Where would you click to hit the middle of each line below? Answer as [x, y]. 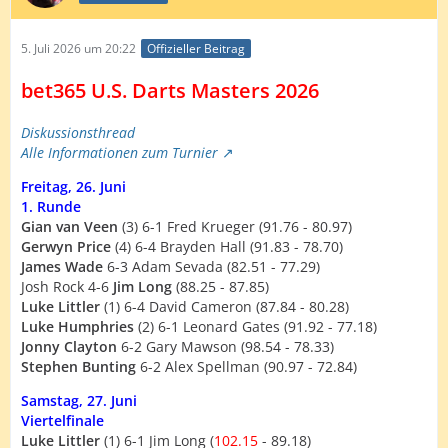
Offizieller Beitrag [196, 49]
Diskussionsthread [78, 133]
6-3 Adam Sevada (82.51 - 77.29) [211, 267]
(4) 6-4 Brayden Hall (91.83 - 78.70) [227, 247]
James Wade [62, 267]
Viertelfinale [62, 421]
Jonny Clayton [69, 347]
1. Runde [51, 207]
